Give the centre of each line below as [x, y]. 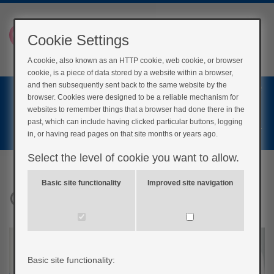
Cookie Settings [79, 40]
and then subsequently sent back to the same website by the [128, 85]
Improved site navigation [190, 183]
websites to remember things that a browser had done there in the [136, 109]
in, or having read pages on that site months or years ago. [123, 134]
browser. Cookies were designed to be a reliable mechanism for [133, 97]
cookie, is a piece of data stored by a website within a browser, [131, 73]
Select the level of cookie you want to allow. [134, 158]
